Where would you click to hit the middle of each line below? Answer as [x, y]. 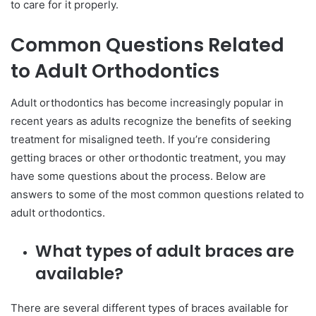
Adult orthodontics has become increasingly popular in [147, 102]
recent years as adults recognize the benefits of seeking [151, 121]
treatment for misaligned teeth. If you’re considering [140, 139]
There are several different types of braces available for [150, 308]
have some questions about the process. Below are [138, 176]
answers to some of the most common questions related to [157, 194]
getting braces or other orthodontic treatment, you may [148, 157]
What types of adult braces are [165, 251]
